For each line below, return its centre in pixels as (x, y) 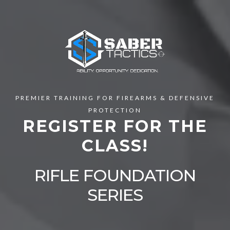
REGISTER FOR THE (115, 126)
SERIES (115, 195)
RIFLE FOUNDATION (115, 175)
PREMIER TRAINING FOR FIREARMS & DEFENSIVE (115, 98)
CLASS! (115, 146)
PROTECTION (115, 110)
